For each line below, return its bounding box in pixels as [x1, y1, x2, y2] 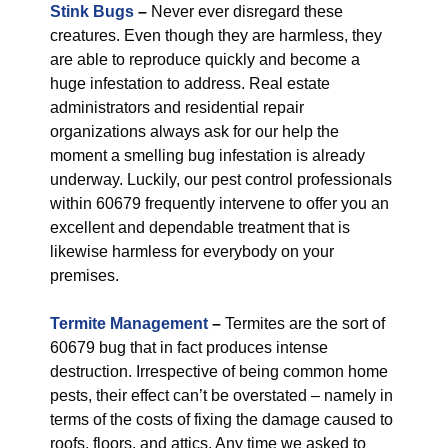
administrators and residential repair [50, 99, 304, 116]
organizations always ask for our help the [50, 123, 339, 140]
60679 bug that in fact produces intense [50, 339, 328, 356]
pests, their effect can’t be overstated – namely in [50, 387, 393, 404]
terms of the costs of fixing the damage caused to [50, 411, 393, 428]
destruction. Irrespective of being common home [50, 363, 388, 380]
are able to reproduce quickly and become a [50, 51, 360, 68]
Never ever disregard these [147, 3, 343, 20]
